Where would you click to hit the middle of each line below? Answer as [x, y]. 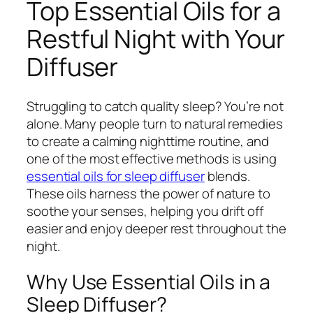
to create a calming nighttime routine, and [148, 141]
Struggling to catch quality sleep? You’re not [155, 106]
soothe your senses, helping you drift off [145, 211]
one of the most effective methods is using [152, 158]
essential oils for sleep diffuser [116, 176]
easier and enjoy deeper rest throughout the [156, 228]
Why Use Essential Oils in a [149, 282]
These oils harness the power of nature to [148, 193]
